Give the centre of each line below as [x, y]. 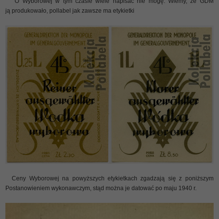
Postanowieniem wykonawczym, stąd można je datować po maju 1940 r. [101, 188]
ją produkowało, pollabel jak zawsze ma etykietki [71, 11]
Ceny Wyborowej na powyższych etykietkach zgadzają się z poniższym [109, 179]
